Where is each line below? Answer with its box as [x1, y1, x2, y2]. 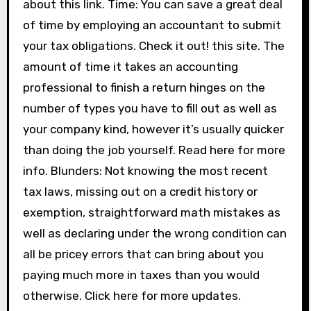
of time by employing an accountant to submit [22, 18, 281, 32]
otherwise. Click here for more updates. [22, 289, 241, 303]
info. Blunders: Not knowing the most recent [22, 164, 268, 178]
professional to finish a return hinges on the [22, 81, 265, 94]
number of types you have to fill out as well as [22, 101, 277, 115]
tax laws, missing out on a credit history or [22, 185, 258, 199]
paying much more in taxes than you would [22, 268, 260, 282]
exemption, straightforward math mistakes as [22, 205, 280, 219]
